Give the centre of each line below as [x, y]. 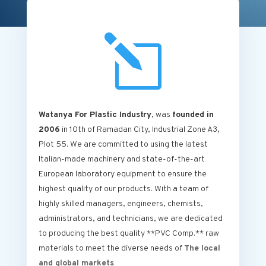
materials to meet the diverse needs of [111, 249]
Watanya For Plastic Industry [95, 115]
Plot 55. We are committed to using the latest [123, 145]
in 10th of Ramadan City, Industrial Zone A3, [140, 130]
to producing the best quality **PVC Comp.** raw [129, 234]
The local [202, 249]
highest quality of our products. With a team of [123, 189]
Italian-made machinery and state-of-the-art [121, 160]
